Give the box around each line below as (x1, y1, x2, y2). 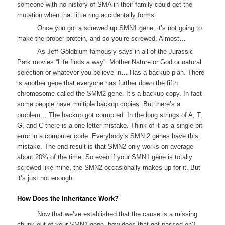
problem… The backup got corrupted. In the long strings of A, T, (17, 110, 203, 119)
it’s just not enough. (17, 174, 75, 182)
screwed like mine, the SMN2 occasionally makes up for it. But (17, 163, 201, 171)
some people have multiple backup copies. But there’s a (17, 100, 181, 108)
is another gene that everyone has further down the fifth (17, 79, 178, 87)
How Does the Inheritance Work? (17, 194, 119, 202)
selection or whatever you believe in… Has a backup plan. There (17, 68, 205, 76)
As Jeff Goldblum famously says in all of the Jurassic (37, 47, 194, 55)
